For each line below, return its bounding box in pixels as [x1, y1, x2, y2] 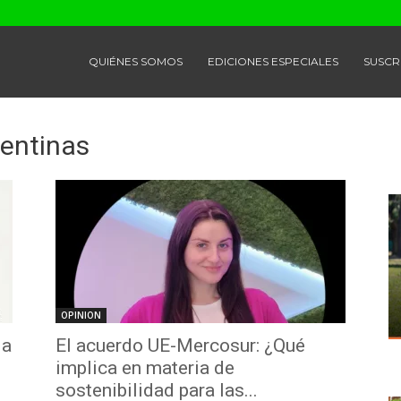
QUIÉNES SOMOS [89, 55, 183, 68]
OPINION [61, 309, 101, 321]
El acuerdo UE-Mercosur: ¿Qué [55, 335, 305, 356]
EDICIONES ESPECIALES [208, 55, 338, 68]
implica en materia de [55, 357, 235, 379]
